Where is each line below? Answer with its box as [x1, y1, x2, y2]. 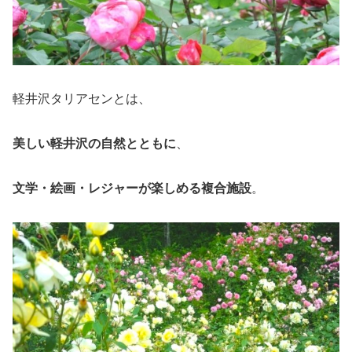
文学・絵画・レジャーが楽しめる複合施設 [13, 181, 251, 195]
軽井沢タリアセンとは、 [13, 92, 151, 106]
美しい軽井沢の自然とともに [13, 136, 176, 150]
